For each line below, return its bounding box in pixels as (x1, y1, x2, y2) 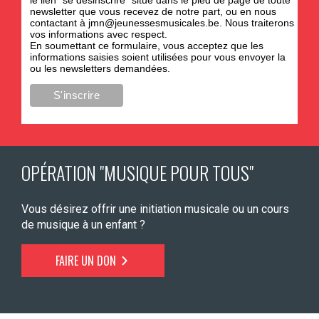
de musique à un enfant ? (21, 217, 145, 231)
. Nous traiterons (219, 17, 294, 29)
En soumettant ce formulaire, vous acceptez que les (29, 40, 263, 52)
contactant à (29, 17, 88, 29)
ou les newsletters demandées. (29, 63, 170, 75)
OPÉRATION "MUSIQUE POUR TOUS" (21, 159, 253, 187)
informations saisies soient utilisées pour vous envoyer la (29, 51, 286, 63)
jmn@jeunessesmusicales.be (88, 17, 219, 29)
